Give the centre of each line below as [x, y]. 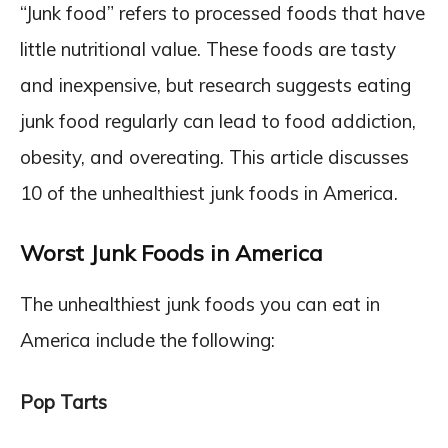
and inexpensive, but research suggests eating [215, 85]
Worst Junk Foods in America [171, 253]
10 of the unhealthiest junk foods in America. [209, 193]
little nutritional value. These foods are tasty [208, 49]
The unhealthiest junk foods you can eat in [200, 304]
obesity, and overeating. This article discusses [214, 157]
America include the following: [147, 340]
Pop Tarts [63, 402]
